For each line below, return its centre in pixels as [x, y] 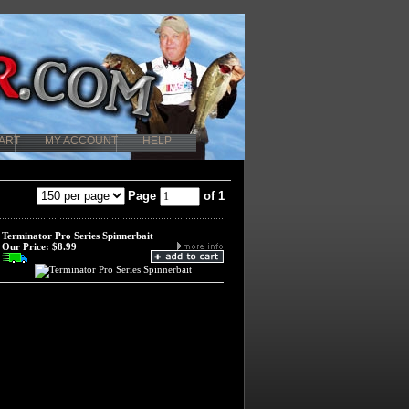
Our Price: [26, 246]
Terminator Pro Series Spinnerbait [78, 236]
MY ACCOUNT [81, 141]
